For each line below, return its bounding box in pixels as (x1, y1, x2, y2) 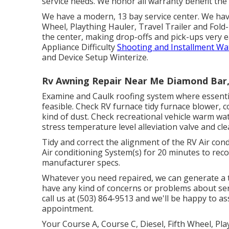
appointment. (42, 203, 94, 214)
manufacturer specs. (42, 157, 120, 168)
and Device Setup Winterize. (42, 52, 148, 63)
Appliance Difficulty (42, 41, 117, 53)
